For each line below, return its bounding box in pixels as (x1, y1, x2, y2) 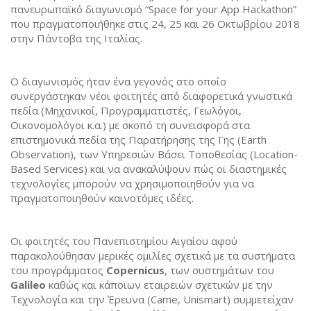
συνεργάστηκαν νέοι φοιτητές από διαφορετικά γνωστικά (10, 88, 292, 103)
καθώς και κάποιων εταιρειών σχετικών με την (46, 277, 273, 292)
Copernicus (106, 262, 165, 277)
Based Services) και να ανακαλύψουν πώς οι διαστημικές (10, 161, 287, 176)
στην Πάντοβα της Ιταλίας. (10, 31, 142, 45)
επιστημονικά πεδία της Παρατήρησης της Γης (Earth (10, 132, 267, 146)
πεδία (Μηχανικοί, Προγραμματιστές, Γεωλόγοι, (10, 103, 242, 117)
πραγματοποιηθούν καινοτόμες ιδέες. (10, 190, 194, 205)
